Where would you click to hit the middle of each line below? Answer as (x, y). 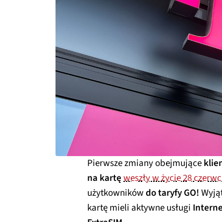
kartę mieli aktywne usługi (140, 208)
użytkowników (116, 193)
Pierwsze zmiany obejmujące (145, 163)
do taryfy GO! (172, 193)
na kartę (104, 178)
